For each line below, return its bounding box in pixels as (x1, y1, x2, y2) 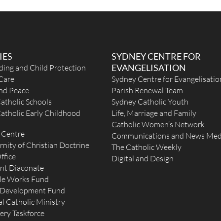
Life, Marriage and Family (111, 108, 197, 118)
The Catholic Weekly (111, 142, 182, 152)
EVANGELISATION (111, 62, 186, 73)
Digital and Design (111, 153, 174, 163)
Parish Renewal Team (111, 85, 184, 95)
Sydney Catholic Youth (111, 97, 189, 107)
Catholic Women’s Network (111, 119, 205, 129)
